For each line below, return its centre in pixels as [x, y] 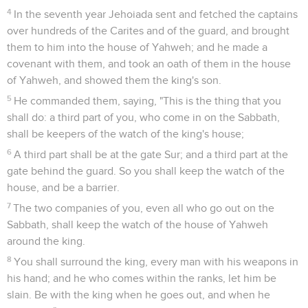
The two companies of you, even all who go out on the [144, 208]
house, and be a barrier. [63, 187]
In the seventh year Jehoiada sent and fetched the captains [156, 14]
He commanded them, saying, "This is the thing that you [148, 101]
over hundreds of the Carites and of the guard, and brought [148, 31]
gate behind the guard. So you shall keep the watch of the [146, 171]
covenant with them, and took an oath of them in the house [149, 64]
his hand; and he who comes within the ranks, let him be [142, 278]
